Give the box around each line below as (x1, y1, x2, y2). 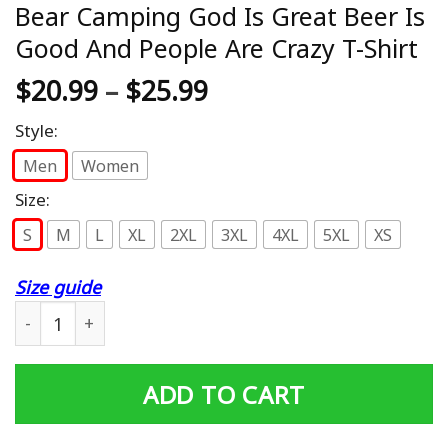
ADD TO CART (143, 377, 305, 411)
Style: (15, 119, 58, 143)
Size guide (15, 275, 101, 300)
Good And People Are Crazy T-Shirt (15, 31, 418, 66)
